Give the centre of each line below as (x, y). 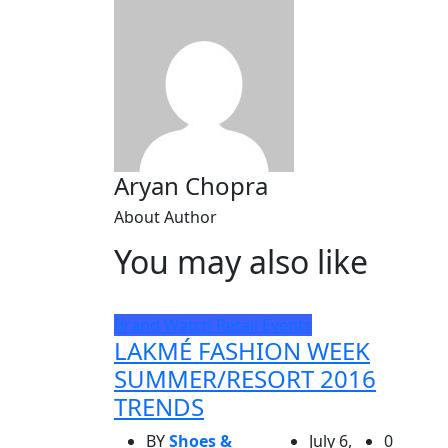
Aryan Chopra (191, 185)
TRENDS (159, 406)
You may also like (241, 261)
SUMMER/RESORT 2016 (245, 378)
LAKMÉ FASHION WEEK (242, 350)
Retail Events (264, 324)
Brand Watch (163, 324)
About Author (165, 216)
